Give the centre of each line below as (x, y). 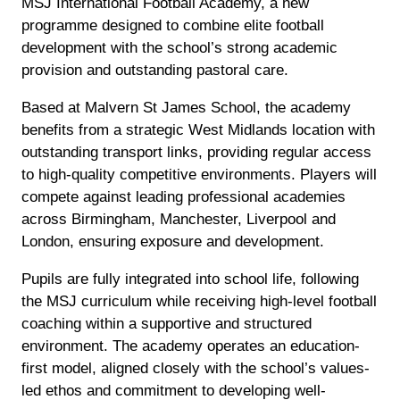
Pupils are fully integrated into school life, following (190, 278)
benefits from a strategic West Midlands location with (198, 129)
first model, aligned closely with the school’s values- (196, 367)
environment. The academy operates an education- (191, 345)
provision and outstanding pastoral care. (155, 69)
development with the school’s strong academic (179, 47)
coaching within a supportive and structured (167, 323)
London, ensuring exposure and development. (173, 241)
